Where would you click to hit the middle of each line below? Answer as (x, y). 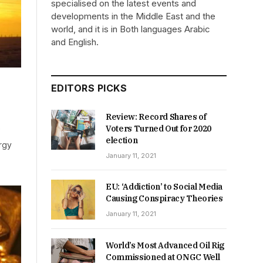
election (122, 140)
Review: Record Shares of (156, 117)
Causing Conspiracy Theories (164, 198)
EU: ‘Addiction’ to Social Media (164, 187)
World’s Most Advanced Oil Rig (165, 246)
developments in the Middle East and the (133, 16)
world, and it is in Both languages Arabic (131, 29)
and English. (75, 42)
